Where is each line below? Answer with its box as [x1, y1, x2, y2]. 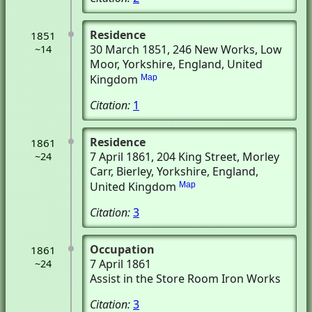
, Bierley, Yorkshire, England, [111, 164, 258, 179]
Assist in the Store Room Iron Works [90, 271, 281, 286]
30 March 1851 [90, 42, 167, 57]
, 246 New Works [167, 42, 255, 57]
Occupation [90, 242, 155, 257]
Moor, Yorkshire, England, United [90, 56, 263, 72]
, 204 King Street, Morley [151, 149, 279, 164]
